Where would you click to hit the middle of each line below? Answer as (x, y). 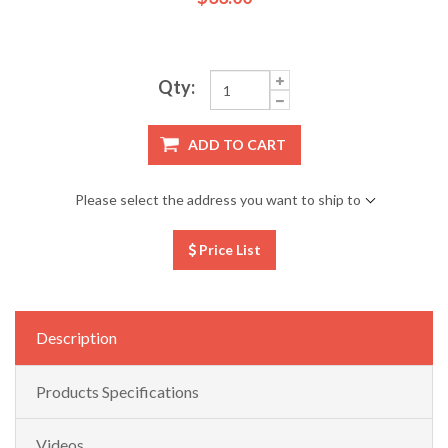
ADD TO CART (236, 145)
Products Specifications (117, 392)
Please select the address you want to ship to (217, 200)
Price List (228, 250)
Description (76, 338)
